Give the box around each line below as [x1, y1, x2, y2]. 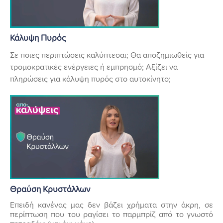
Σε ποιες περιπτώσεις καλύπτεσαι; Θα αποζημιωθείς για [10, 51, 204, 59]
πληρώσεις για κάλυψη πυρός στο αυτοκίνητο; [10, 75, 171, 83]
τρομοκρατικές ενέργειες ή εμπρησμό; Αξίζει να [10, 63, 178, 71]
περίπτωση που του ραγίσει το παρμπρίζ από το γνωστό [10, 210, 213, 219]
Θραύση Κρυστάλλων [10, 185, 90, 194]
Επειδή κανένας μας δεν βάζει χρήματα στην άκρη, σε [10, 201, 213, 209]
